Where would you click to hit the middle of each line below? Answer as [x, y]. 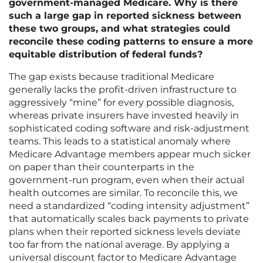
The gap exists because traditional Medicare [112, 77]
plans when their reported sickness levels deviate [125, 232]
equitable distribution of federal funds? [106, 55]
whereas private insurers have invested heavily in [124, 116]
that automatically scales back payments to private [129, 219]
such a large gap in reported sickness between [125, 16]
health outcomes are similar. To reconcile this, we [123, 193]
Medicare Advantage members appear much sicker [130, 154]
